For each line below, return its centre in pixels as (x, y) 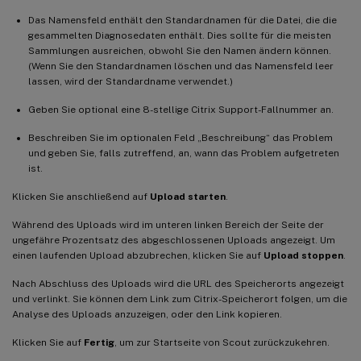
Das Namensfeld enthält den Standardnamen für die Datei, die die (183, 20)
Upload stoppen (303, 255)
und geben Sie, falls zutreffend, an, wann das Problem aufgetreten (184, 153)
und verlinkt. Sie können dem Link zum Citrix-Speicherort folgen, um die (180, 299)
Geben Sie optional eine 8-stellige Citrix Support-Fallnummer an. (181, 109)
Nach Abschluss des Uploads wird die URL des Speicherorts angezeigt (178, 283)
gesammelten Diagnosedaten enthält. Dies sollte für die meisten (180, 35)
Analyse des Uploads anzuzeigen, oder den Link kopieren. (147, 314)
